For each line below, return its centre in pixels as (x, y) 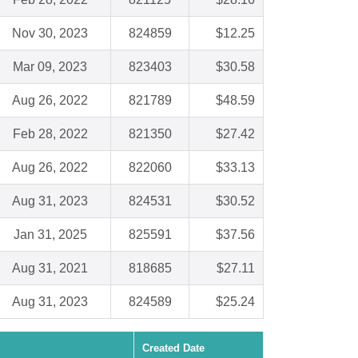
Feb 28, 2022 (50, 134)
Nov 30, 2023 (50, 34)
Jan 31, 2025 (50, 235)
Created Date (173, 348)
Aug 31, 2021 (50, 268)
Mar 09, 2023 (50, 67)
